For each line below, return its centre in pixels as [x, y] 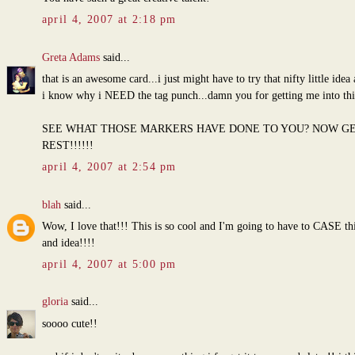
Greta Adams [71, 57]
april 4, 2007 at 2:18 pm [109, 20]
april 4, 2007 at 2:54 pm [109, 167]
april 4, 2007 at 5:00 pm [109, 265]
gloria [55, 302]
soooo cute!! [69, 324]
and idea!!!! [68, 243]
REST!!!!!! [67, 146]
